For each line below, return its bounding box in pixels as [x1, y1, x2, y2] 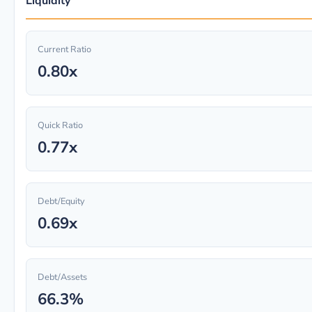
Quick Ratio [38, 119, 83, 132]
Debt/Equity [38, 195, 85, 208]
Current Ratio [38, 43, 91, 56]
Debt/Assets [38, 271, 87, 283]
